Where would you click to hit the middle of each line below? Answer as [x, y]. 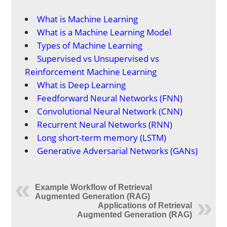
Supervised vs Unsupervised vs [98, 58]
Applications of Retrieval [145, 205]
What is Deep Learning [82, 85]
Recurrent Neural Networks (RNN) [105, 124]
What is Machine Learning [88, 19]
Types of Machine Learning [90, 45]
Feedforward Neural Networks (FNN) [110, 98]
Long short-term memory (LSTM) [102, 137]
